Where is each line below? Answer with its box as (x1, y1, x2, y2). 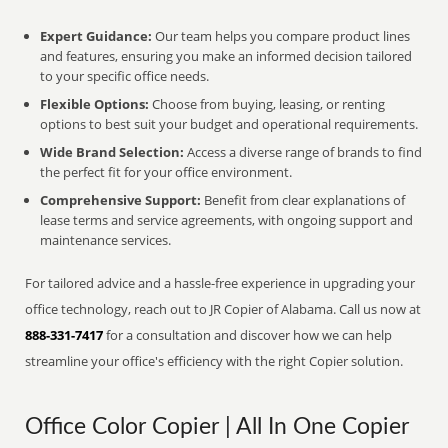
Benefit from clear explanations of (201, 191, 406, 209)
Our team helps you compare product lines (152, 27, 411, 45)
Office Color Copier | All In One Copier (25, 416, 410, 438)
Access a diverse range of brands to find (184, 143, 423, 161)
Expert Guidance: (40, 27, 153, 45)
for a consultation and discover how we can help (103, 326, 393, 344)
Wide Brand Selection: (40, 143, 185, 161)
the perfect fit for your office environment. (40, 163, 293, 181)
